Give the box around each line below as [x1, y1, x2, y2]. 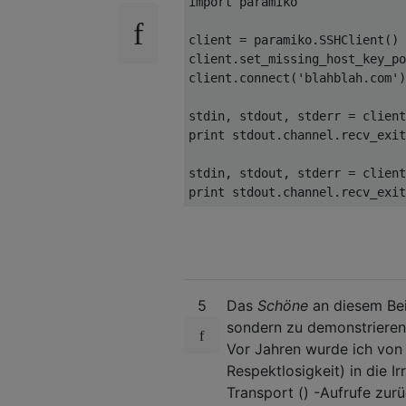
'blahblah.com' [297, 70, 399, 85]
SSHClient [319, 32, 384, 47]
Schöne [257, 295, 308, 314]
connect [239, 70, 290, 85]
